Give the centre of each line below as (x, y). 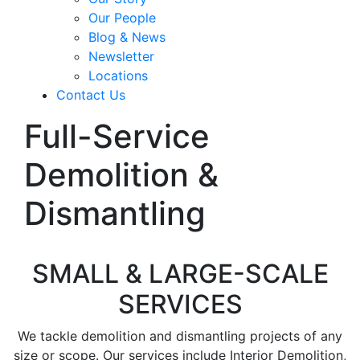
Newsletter (121, 56)
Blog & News (127, 37)
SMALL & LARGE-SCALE (180, 273)
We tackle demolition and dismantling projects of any (180, 335)
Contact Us (91, 94)
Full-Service (117, 136)
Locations (118, 75)
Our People (122, 17)
